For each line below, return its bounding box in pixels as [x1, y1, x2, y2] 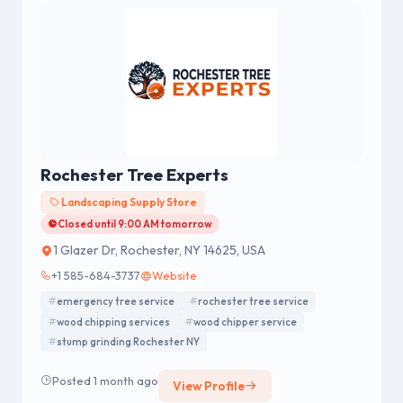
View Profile [173, 378, 245, 395]
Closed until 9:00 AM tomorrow [58, 217, 212, 230]
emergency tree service [57, 295, 175, 309]
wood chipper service [193, 315, 297, 328]
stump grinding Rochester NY [57, 336, 200, 349]
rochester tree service [198, 295, 309, 309]
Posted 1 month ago [52, 372, 158, 388]
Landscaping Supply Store [58, 194, 197, 209]
